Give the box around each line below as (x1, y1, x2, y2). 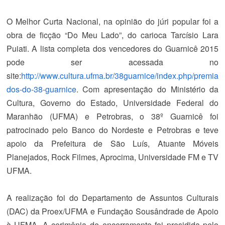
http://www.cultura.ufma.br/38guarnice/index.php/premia (21, 70, 218, 81)
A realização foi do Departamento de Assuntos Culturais (6, 192, 219, 203)
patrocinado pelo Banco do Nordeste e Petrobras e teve (6, 124, 219, 136)
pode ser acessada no (6, 56, 219, 68)
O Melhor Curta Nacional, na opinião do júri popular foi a (6, 16, 219, 27)
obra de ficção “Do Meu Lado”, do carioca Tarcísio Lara (6, 29, 219, 41)
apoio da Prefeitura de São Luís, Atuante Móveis (6, 138, 219, 149)
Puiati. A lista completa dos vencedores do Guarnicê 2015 (6, 43, 219, 54)
